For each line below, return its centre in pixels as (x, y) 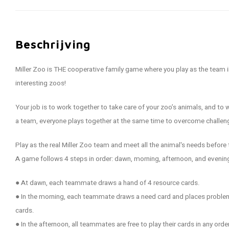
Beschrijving (53, 44)
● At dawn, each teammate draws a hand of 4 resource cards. (108, 183)
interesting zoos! (41, 83)
